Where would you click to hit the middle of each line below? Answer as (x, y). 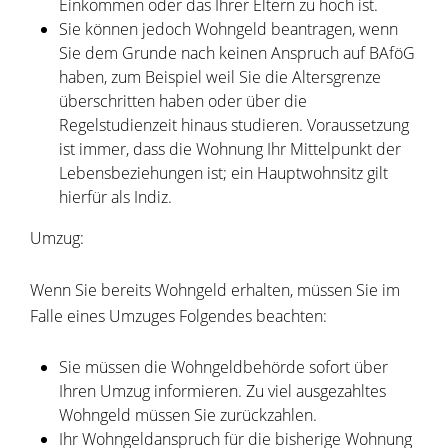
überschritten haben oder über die (182, 101)
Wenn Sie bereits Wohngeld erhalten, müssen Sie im (215, 290)
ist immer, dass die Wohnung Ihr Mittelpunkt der (229, 149)
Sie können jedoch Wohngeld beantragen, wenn (228, 29)
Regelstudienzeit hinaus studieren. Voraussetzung (233, 125)
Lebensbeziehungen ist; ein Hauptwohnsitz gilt (223, 173)
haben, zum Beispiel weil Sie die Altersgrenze (219, 77)
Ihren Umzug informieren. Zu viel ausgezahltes (222, 391)
